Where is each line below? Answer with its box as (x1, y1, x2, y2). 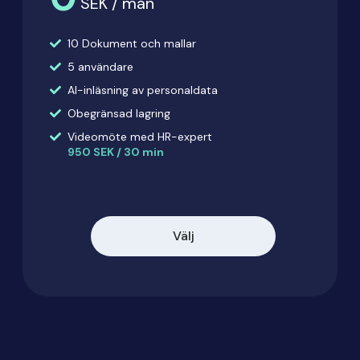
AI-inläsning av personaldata (67, 83, 218, 97)
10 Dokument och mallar (67, 36, 196, 51)
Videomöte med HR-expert (67, 129, 212, 144)
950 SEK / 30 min (67, 145, 164, 159)
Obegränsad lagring (67, 106, 170, 121)
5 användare (67, 59, 133, 74)
